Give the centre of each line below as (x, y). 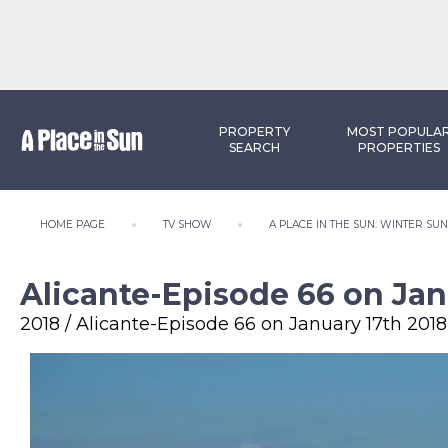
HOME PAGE (72, 224)
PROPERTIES (398, 147)
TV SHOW (187, 224)
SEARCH (255, 147)
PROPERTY (255, 131)
